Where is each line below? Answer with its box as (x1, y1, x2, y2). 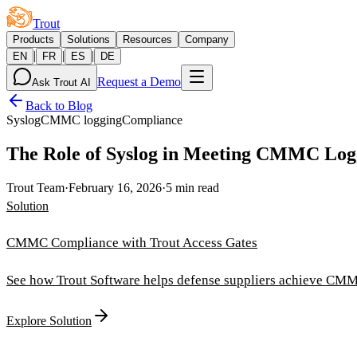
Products (13, 33, 54, 45)
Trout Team (6, 180, 65, 194)
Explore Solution (6, 313, 92, 328)
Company (185, 33, 229, 45)
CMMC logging (41, 113, 122, 127)
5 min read (166, 180, 219, 194)
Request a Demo (97, 75, 181, 88)
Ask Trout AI (32, 76, 91, 88)
